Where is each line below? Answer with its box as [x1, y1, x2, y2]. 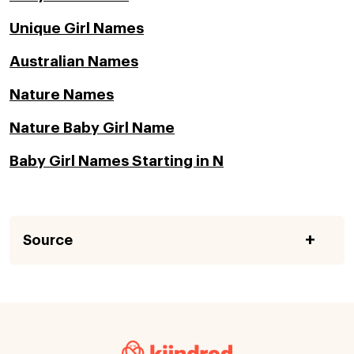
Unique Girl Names [9, 20, 144, 36]
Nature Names [9, 86, 114, 102]
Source [23, 233, 73, 247]
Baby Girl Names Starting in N [9, 153, 224, 168]
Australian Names [9, 53, 138, 69]
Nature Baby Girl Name [9, 119, 175, 135]
